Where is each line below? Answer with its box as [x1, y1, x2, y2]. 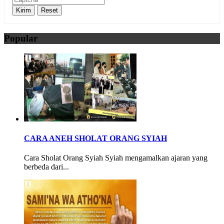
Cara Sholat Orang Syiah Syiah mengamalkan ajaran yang [24, 153, 207, 162]
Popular [4, 33, 37, 44]
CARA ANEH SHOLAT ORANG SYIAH [24, 134, 167, 143]
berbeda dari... [24, 162, 69, 171]
